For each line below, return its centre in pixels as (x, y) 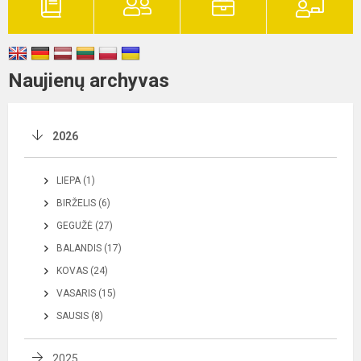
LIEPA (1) (76, 180)
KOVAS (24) (82, 270)
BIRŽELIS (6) (83, 203)
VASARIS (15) (86, 293)
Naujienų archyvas (89, 80)
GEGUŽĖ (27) (85, 225)
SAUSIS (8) (80, 315)
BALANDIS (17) (89, 248)
